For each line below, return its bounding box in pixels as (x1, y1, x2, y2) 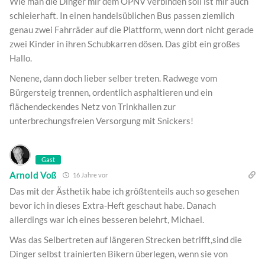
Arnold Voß (9, 169, 57, 180)
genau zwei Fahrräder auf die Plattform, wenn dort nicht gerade (9, 24, 254, 35)
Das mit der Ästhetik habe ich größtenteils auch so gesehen (9, 186, 239, 197)
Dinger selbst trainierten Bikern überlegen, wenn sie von (9, 248, 228, 260)
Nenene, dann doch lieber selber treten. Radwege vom (9, 73, 217, 84)
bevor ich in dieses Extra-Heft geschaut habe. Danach (9, 200, 216, 211)
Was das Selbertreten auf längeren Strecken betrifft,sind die (9, 234, 242, 245)
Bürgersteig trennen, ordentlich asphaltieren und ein (9, 87, 212, 98)
